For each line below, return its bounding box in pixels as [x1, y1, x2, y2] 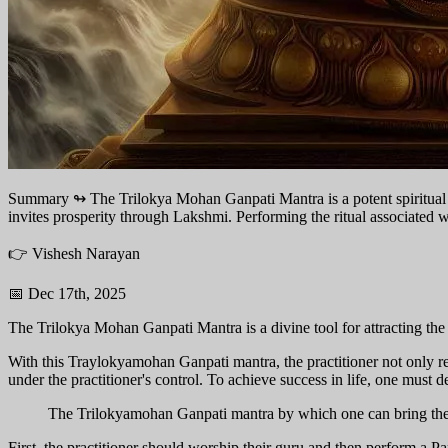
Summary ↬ [8, 189, 86, 207]
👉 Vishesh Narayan [8, 244, 140, 262]
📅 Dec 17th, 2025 [8, 284, 126, 302]
